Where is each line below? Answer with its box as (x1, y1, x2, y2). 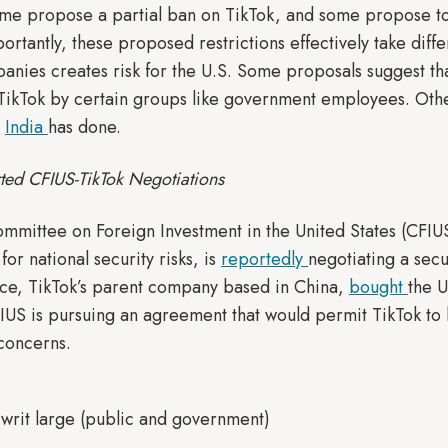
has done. (48, 114, 126, 140)
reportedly (221, 246, 308, 272)
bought (349, 274, 408, 300)
